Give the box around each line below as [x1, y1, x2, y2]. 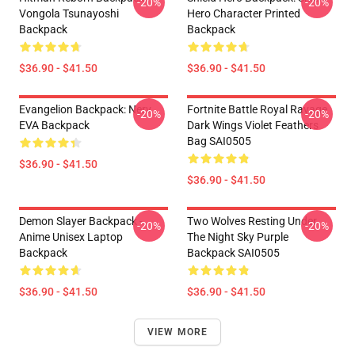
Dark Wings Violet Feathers [187, 119, 319, 132]
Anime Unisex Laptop [19, 231, 123, 243]
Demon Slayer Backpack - [19, 215, 143, 227]
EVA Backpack [19, 119, 90, 132]
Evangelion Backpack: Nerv [19, 103, 151, 116]
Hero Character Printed [187, 7, 300, 20]
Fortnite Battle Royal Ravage [187, 103, 327, 116]
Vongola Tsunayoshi [19, 7, 119, 20]
